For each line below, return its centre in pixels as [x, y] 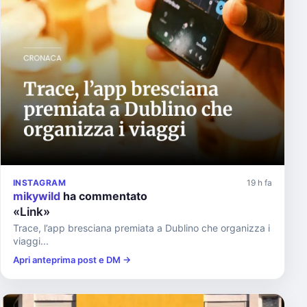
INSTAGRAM [40, 182]
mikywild [37, 196]
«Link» [32, 211]
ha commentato [104, 196]
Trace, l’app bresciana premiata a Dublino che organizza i [142, 228]
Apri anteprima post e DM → [72, 259]
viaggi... [31, 241]
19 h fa [259, 182]
